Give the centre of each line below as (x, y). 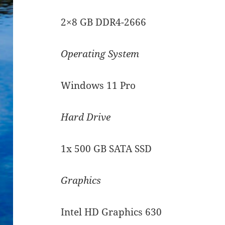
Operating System (100, 54)
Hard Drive (86, 117)
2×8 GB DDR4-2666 (104, 22)
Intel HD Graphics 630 (111, 212)
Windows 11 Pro (98, 86)
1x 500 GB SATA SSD (106, 149)
